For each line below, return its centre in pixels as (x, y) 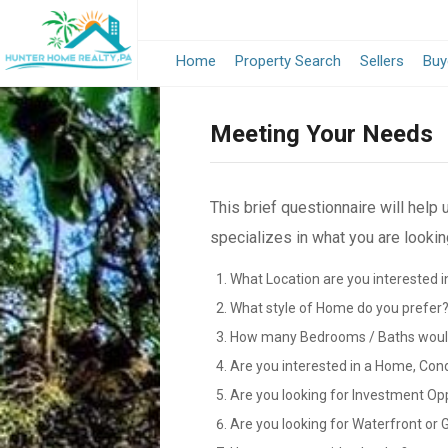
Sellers (382, 61)
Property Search (288, 61)
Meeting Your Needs (321, 134)
